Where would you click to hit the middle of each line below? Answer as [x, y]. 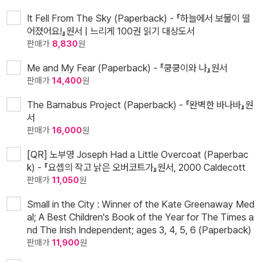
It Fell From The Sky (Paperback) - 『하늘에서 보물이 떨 [139, 18]
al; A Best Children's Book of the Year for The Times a [140, 217]
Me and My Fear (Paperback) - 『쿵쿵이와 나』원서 [127, 68]
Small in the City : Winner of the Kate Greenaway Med [141, 204]
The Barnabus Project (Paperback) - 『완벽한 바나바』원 [140, 105]
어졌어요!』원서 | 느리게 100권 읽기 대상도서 [111, 31]
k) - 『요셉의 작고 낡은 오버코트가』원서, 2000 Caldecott [136, 168]
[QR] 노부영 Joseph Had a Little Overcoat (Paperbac [138, 155]
